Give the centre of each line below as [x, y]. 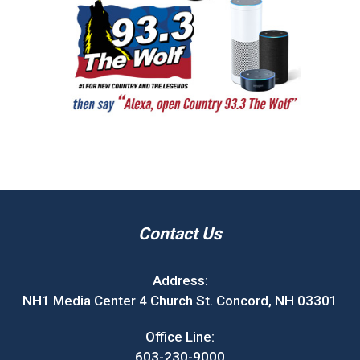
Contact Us [180, 234]
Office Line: [180, 337]
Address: [180, 280]
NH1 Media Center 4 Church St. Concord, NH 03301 [180, 301]
